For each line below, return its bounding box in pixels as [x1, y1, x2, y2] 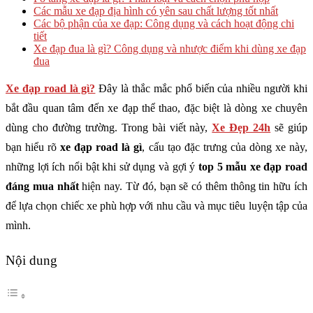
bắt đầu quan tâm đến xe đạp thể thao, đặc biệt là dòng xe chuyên [6, 102, 307, 114]
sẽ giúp [270, 122, 308, 133]
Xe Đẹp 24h [212, 122, 271, 133]
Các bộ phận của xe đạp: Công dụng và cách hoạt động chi [34, 17, 294, 29]
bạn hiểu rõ [6, 141, 61, 153]
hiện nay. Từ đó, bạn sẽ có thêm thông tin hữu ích [78, 180, 308, 192]
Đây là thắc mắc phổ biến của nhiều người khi [95, 82, 308, 94]
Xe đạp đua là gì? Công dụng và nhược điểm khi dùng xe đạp [34, 43, 306, 54]
